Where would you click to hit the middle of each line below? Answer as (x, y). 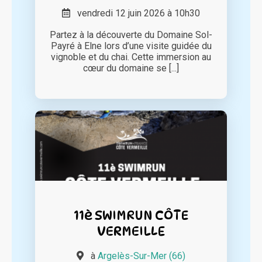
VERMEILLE (131, 231)
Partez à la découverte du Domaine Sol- (131, 35)
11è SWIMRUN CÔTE (131, 215)
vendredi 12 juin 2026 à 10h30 (135, 13)
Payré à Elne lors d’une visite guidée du (131, 46)
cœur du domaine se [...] (131, 68)
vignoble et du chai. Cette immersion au (131, 57)
